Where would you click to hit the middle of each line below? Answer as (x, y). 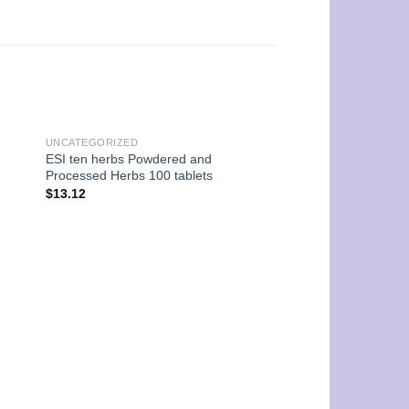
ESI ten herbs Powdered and (128, 158)
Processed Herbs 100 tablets (129, 175)
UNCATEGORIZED (92, 142)
